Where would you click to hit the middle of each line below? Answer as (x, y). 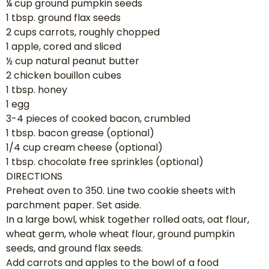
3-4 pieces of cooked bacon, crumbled (98, 119)
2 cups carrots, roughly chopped (83, 32)
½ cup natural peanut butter (73, 61)
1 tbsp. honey (37, 90)
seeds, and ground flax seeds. (74, 249)
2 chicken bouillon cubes (64, 76)
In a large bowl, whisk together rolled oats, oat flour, (128, 220)
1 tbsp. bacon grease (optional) (80, 133)
